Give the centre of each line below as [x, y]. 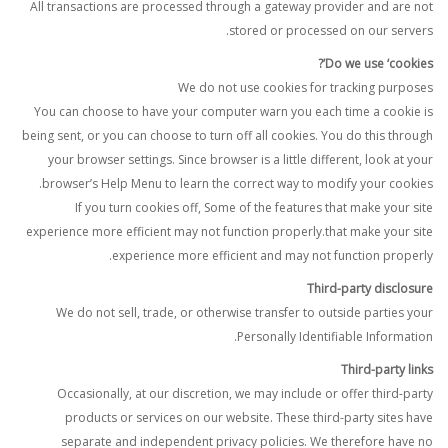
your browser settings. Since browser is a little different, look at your [240, 159]
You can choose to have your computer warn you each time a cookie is [233, 111]
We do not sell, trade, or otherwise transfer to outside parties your [244, 312]
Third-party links [387, 369]
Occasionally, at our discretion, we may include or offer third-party [245, 393]
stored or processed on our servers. [331, 30]
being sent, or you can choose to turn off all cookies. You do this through [227, 135]
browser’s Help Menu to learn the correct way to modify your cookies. [237, 183]
